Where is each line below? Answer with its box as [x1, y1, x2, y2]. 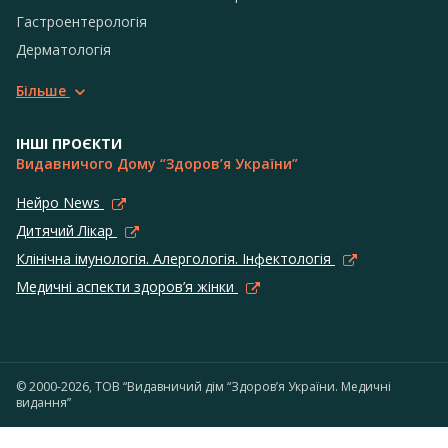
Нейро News [16, 192, 104, 212]
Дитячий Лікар [16, 220, 117, 240]
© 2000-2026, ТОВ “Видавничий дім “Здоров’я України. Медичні [16, 377, 391, 395]
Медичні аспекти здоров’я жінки [16, 276, 238, 296]
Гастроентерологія [16, 11, 147, 31]
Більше [16, 80, 66, 100]
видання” [16, 393, 71, 411]
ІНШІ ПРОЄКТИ [16, 133, 122, 153]
